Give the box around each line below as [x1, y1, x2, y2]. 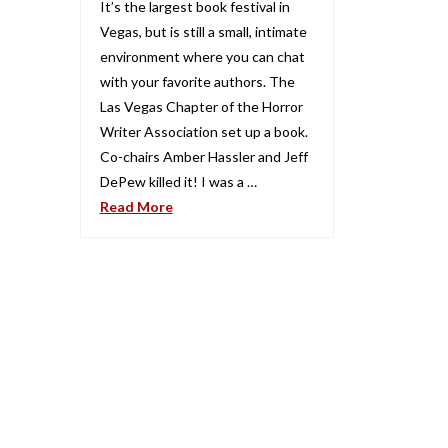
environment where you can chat [99, 47, 305, 65]
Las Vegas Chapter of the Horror [99, 97, 303, 115]
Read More [99, 197, 173, 215]
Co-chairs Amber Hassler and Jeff [99, 147, 308, 165]
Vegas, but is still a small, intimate [99, 22, 307, 40]
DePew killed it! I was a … [99, 172, 257, 190]
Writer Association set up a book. [99, 122, 308, 140]
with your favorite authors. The [99, 72, 295, 90]
